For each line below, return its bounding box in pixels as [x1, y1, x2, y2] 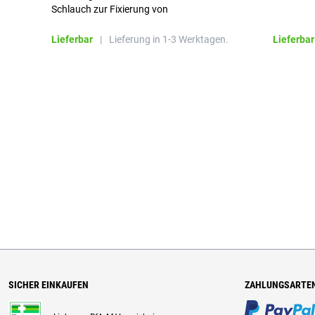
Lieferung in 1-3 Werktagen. [109, 34, 229, 45]
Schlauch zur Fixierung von [51, 4, 168, 15]
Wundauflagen [51, 18, 115, 29]
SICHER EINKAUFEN [8, 279, 89, 290]
